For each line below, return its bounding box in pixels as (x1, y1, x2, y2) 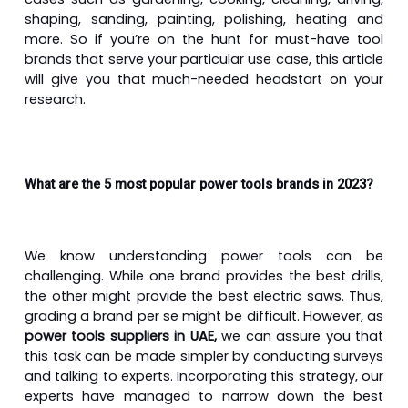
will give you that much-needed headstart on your (25, 69, 383, 88)
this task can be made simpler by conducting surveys (25, 346, 383, 365)
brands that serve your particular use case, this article (25, 49, 383, 68)
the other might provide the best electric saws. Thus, (25, 286, 383, 305)
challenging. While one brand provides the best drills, (25, 266, 383, 285)
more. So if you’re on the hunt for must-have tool (25, 29, 383, 48)
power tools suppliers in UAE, (25, 326, 222, 345)
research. (25, 89, 86, 108)
